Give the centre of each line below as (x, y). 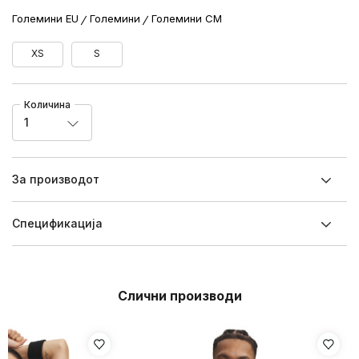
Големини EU (45, 18)
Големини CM (187, 18)
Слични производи (179, 296)
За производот (56, 179)
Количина (47, 105)
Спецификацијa (57, 223)
